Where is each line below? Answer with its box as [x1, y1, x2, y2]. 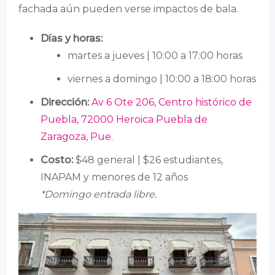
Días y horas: [41, 32, 103, 44]
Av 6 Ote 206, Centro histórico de [91, 96, 252, 108]
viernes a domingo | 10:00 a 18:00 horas [68, 72, 256, 85]
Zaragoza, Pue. [41, 130, 113, 142]
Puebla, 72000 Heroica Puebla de [41, 113, 207, 125]
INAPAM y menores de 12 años [41, 171, 188, 183]
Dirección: [41, 96, 89, 108]
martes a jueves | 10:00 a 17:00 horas [68, 49, 242, 61]
